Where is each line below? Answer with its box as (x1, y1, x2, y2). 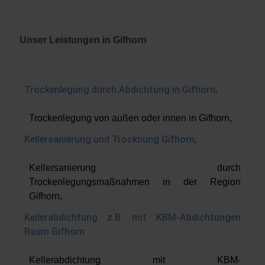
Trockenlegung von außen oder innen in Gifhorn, (29, 112, 232, 123)
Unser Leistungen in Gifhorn (20, 34, 147, 45)
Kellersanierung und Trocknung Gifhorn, (24, 133, 197, 145)
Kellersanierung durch (29, 162, 241, 173)
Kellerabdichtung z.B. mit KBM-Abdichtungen (24, 211, 241, 223)
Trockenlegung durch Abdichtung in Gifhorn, (24, 83, 218, 95)
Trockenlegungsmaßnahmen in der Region (29, 176, 241, 187)
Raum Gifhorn (24, 225, 85, 237)
